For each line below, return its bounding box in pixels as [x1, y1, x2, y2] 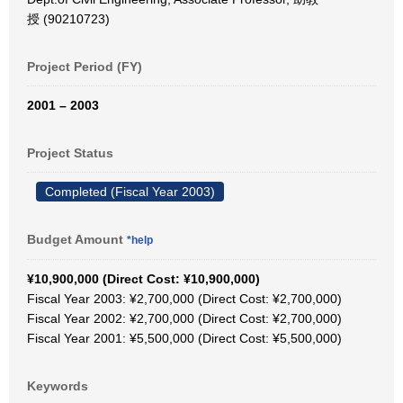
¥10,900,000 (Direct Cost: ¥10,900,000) [27, 272, 260, 286]
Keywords [27, 379, 88, 393]
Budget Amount [27, 232, 127, 246]
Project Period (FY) [27, 59, 142, 74]
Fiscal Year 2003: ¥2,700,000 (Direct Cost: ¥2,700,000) [27, 291, 342, 306]
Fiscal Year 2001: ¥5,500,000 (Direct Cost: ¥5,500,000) [27, 331, 342, 345]
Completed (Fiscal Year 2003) [45, 184, 215, 199]
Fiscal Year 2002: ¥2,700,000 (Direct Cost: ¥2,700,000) [27, 311, 342, 326]
